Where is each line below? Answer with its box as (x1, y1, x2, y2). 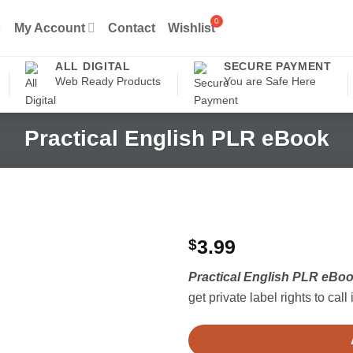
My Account (14, 20, 86, 35)
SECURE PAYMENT (224, 59, 332, 72)
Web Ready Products (55, 74, 162, 87)
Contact (108, 20, 156, 35)
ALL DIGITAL (55, 59, 131, 72)
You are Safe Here (224, 74, 317, 87)
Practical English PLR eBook (24, 126, 329, 150)
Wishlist (168, 20, 216, 35)
